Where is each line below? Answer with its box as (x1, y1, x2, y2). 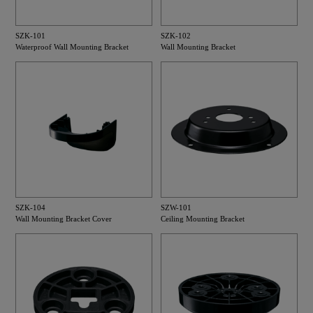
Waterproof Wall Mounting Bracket (15, 42, 129, 51)
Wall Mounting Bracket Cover (15, 214, 112, 224)
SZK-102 (161, 31, 191, 40)
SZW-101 (161, 203, 192, 212)
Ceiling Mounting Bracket (161, 214, 245, 224)
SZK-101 (15, 31, 46, 40)
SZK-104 (15, 203, 46, 212)
